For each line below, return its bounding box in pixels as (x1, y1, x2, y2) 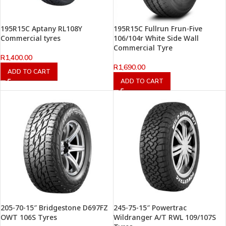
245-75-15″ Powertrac (113, 203, 187, 213)
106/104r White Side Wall (113, 33, 199, 43)
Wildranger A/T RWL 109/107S (113, 212, 216, 222)
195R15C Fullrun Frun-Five (113, 23, 202, 33)
